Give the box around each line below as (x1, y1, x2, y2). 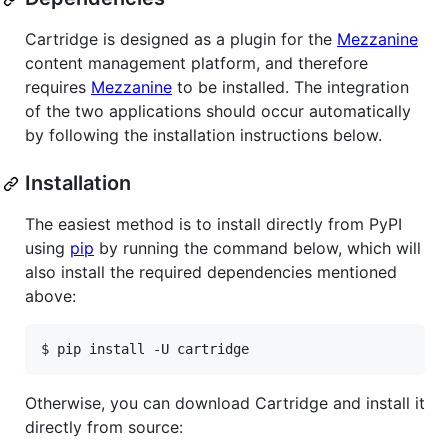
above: (25, 286, 76, 307)
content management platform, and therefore (25, 53, 368, 74)
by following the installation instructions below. (25, 125, 382, 146)
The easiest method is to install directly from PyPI (25, 214, 402, 235)
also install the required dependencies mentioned (25, 262, 397, 283)
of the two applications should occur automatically (25, 101, 411, 122)
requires (25, 77, 91, 98)
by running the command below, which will (94, 238, 421, 259)
